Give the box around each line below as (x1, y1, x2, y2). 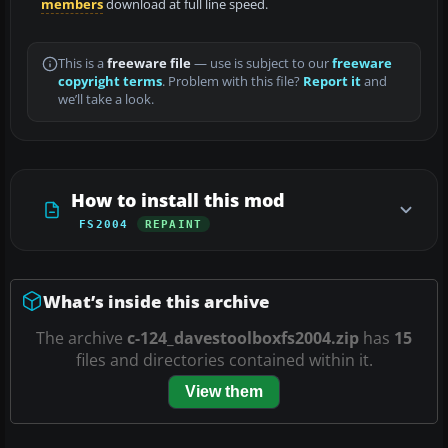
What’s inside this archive (43, 289, 270, 313)
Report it (303, 72, 361, 90)
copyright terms (58, 72, 162, 90)
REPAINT (144, 217, 203, 230)
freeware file (107, 54, 191, 72)
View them (185, 382, 263, 400)
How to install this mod (71, 187, 285, 212)
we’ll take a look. (58, 90, 154, 108)
